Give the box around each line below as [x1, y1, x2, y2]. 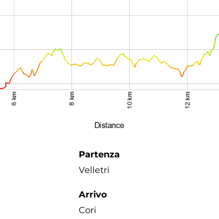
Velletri [79, 164, 109, 175]
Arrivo [79, 189, 107, 200]
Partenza [79, 149, 120, 160]
